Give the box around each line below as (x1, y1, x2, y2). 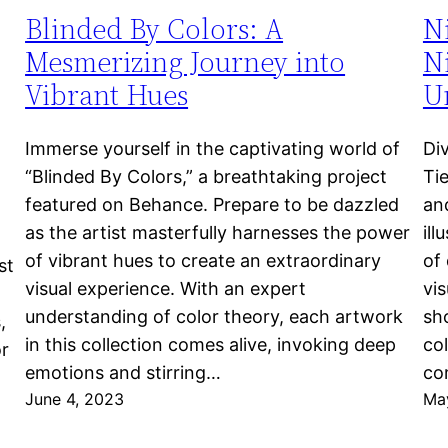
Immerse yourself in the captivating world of (25, 138, 401, 160)
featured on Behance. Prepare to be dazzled (25, 194, 400, 216)
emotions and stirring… (25, 362, 222, 384)
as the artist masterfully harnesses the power (25, 222, 411, 244)
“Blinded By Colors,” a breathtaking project (25, 166, 388, 188)
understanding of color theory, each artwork (25, 306, 404, 328)
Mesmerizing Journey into (25, 43, 346, 82)
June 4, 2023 (25, 389, 125, 410)
